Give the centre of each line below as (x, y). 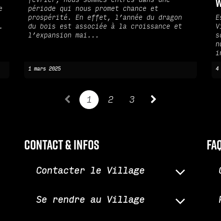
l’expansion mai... (64, 36)
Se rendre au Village (90, 200)
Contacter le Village (90, 171)
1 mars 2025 (44, 69)
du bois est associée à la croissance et (105, 27)
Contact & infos (62, 145)
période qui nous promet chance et (93, 9)
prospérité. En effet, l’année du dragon (105, 18)
